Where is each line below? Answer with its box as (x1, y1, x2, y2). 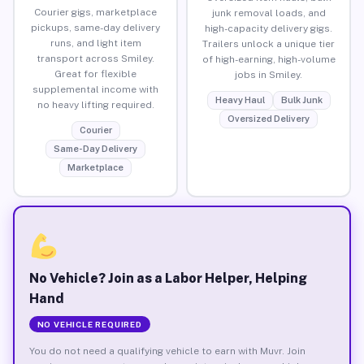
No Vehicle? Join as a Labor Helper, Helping (28, 270, 307, 286)
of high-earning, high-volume (201, 53, 336, 65)
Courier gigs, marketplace (34, 6, 157, 18)
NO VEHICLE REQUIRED (37, 318, 142, 329)
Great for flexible (54, 67, 136, 80)
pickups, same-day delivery (31, 21, 160, 33)
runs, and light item (50, 37, 141, 49)
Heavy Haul (214, 94, 265, 105)
